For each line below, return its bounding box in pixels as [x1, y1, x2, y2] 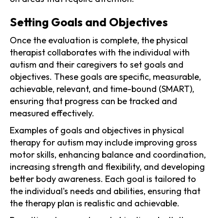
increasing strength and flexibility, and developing [10, 161, 205, 172]
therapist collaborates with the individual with [10, 46, 190, 58]
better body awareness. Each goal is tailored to [10, 173, 196, 184]
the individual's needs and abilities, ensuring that [10, 185, 200, 197]
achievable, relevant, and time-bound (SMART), [10, 83, 194, 94]
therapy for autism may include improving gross [10, 136, 197, 148]
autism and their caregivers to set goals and [10, 58, 183, 70]
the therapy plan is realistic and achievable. [10, 197, 180, 209]
